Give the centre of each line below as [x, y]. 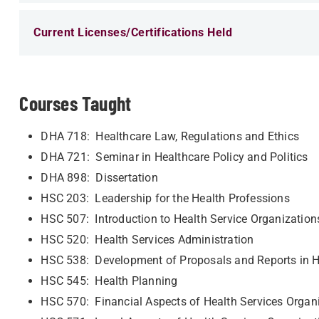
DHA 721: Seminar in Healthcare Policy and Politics [174, 157]
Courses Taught [75, 103]
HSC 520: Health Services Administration [147, 240]
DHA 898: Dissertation [99, 178]
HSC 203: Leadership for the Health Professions [165, 198]
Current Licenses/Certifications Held [133, 32]
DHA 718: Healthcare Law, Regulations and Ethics [170, 136]
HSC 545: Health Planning [109, 281]
